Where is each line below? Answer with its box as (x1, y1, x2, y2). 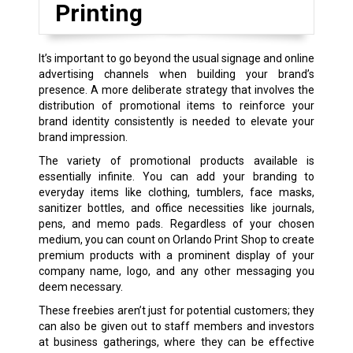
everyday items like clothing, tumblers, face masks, (38, 186, 315, 199)
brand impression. (38, 131, 128, 144)
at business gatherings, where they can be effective (38, 336, 315, 349)
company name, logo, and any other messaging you (38, 265, 315, 278)
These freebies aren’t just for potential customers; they (38, 304, 315, 318)
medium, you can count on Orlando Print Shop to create (38, 233, 315, 247)
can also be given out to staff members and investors (38, 320, 315, 333)
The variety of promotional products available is (38, 154, 315, 168)
